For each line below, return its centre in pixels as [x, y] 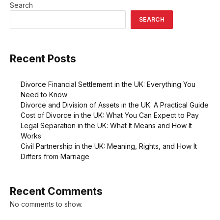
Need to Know [44, 94]
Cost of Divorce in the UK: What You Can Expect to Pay [110, 115]
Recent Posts [43, 59]
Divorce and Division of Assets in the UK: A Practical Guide [115, 105]
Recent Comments [56, 191]
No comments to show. [46, 204]
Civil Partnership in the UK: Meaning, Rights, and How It [109, 146]
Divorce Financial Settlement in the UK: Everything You [108, 84]
